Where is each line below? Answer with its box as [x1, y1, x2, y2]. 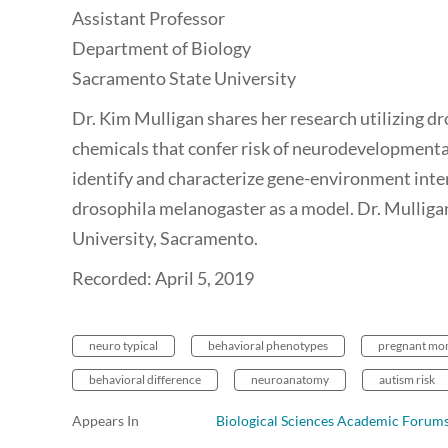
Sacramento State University [72, 67, 296, 90]
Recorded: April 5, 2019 [72, 267, 254, 290]
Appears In [72, 412, 139, 430]
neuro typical [89, 338, 158, 354]
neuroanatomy [251, 372, 329, 388]
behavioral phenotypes [208, 338, 328, 354]
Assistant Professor [72, 7, 225, 30]
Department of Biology [72, 37, 251, 60]
